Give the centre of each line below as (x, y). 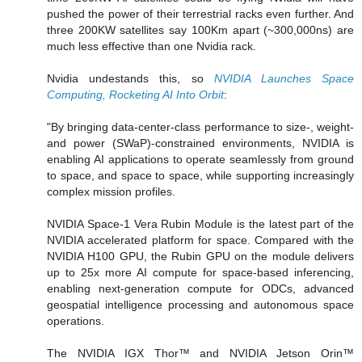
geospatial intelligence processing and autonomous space (200, 304)
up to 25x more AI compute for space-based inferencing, (200, 272)
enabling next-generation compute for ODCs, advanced (200, 288)
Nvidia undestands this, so (130, 78)
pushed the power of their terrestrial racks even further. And (200, 13)
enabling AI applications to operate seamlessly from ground (200, 159)
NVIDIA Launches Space (284, 78)
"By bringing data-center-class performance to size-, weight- (200, 126)
